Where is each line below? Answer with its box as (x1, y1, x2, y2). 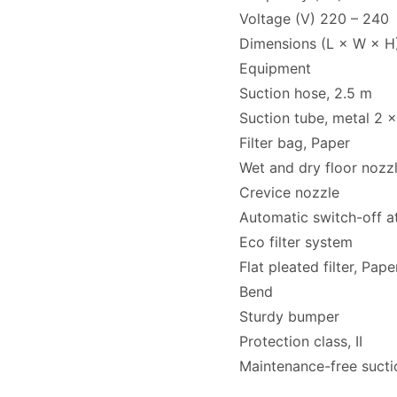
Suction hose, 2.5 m (238, 83, 372, 102)
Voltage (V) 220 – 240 (238, 9, 389, 27)
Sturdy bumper (238, 307, 339, 325)
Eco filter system (238, 232, 353, 251)
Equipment (238, 58, 311, 77)
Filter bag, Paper (238, 133, 350, 152)
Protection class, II (238, 331, 362, 350)
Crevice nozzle (238, 183, 339, 201)
